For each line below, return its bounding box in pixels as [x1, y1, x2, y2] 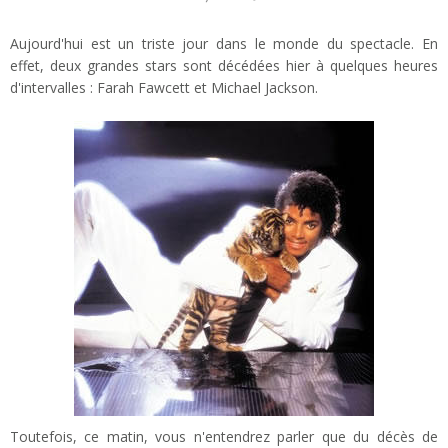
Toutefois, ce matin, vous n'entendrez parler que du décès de [10, 426, 438, 446]
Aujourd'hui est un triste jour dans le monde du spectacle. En [10, 33, 438, 53]
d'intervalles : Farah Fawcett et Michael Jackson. [10, 77, 318, 97]
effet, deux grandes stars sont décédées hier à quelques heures [10, 55, 438, 75]
